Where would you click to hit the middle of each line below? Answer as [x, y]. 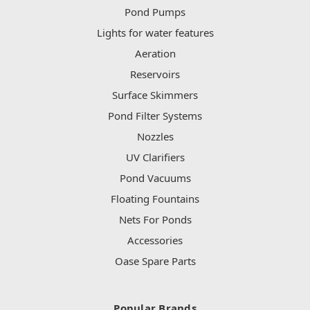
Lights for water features [155, 32]
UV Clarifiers [155, 157]
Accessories [155, 240]
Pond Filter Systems [155, 115]
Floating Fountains [155, 198]
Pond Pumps [155, 11]
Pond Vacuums [155, 177]
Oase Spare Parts [155, 261]
